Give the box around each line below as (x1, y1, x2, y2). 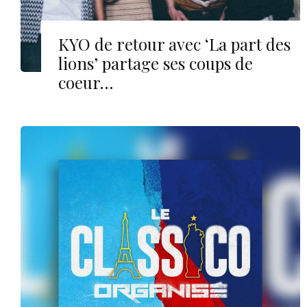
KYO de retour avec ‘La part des (58, 33, 291, 56)
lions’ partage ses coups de (58, 52, 253, 75)
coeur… (58, 71, 113, 94)
